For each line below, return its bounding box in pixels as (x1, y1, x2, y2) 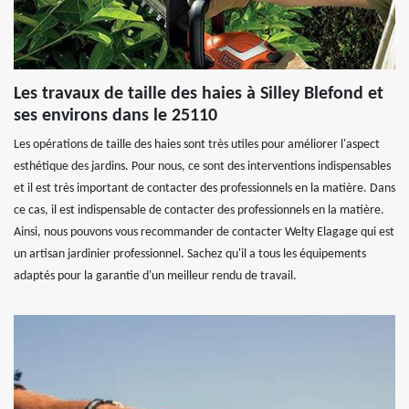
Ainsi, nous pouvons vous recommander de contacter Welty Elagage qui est (14, 225, 394, 239)
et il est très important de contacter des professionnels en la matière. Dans (14, 182, 395, 195)
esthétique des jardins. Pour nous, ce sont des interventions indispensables (14, 160, 391, 173)
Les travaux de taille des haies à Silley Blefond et (14, 85, 383, 103)
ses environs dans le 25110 (14, 107, 217, 125)
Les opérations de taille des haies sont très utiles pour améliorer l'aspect (14, 138, 380, 152)
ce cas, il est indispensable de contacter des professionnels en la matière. (14, 204, 384, 217)
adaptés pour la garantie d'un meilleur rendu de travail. (14, 269, 297, 283)
